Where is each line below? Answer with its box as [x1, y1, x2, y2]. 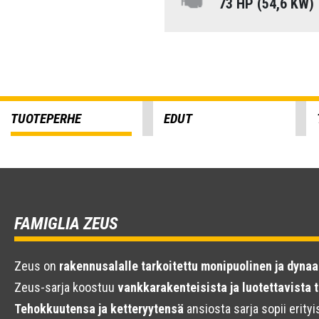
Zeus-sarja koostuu [14, 280, 117, 295]
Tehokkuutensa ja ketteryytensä [14, 301, 184, 316]
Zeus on [14, 258, 59, 273]
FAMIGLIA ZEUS [14, 214, 118, 234]
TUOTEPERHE [11, 110, 81, 127]
